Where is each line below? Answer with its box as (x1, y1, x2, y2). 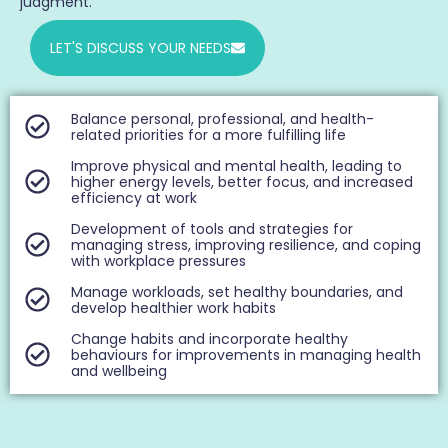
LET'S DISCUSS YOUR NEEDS (50, 37, 231, 58)
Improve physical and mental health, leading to (71, 155, 403, 176)
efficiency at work (71, 187, 198, 208)
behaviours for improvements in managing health (71, 344, 422, 365)
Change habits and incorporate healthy (71, 328, 349, 349)
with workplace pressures (71, 250, 247, 271)
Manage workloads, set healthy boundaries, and (71, 281, 404, 302)
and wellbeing (71, 360, 168, 381)
